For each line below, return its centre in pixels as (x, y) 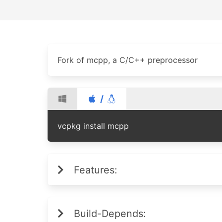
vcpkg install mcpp (93, 126)
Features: (96, 170)
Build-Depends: (110, 214)
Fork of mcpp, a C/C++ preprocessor (128, 60)
